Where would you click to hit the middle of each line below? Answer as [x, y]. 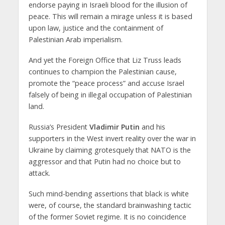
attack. [39, 173]
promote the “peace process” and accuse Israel [106, 83]
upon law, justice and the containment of [96, 28]
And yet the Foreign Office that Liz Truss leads [105, 60]
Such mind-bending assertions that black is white [108, 193]
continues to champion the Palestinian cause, [102, 71]
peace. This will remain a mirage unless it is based [110, 16]
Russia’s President [59, 127]
